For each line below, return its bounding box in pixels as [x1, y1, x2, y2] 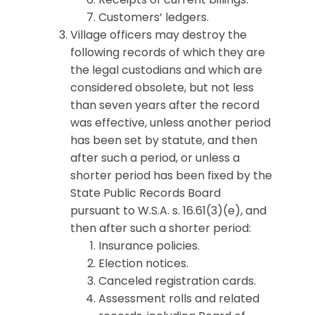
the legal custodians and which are [70, 62, 262, 78]
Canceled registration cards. [98, 273, 256, 289]
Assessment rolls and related [98, 290, 259, 307]
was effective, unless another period [70, 115, 271, 131]
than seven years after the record [70, 97, 259, 113]
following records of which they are [70, 44, 265, 60]
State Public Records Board [70, 185, 221, 201]
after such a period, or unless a [70, 150, 240, 166]
